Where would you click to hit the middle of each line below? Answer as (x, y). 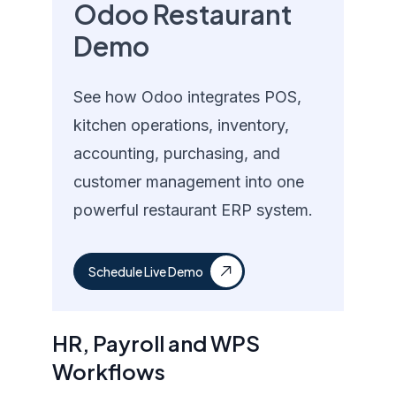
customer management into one (189, 182)
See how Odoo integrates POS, (188, 97)
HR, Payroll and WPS (156, 343)
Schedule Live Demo (146, 271)
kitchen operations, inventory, (182, 125)
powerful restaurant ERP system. (194, 210)
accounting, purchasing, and (177, 153)
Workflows (109, 371)
